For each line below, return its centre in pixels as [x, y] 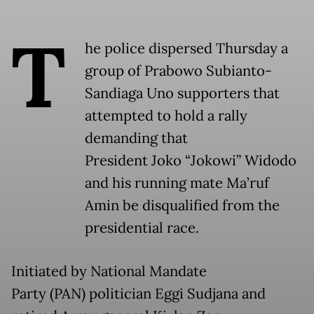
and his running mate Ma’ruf [177, 183]
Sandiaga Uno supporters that [182, 93]
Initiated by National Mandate [109, 271]
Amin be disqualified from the [182, 205]
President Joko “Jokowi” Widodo [191, 160]
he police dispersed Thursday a [186, 48]
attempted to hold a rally [166, 115]
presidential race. [142, 227]
